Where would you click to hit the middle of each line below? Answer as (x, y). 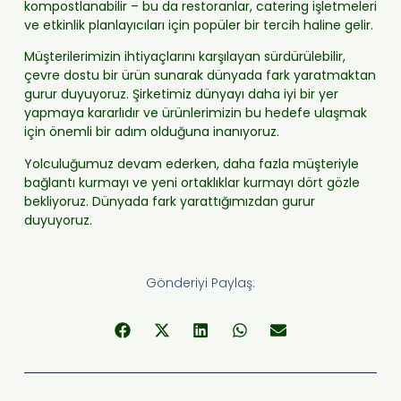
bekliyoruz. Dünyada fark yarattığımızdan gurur (169, 201)
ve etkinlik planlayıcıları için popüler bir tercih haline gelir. (198, 25)
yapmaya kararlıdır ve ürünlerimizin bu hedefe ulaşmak (195, 113)
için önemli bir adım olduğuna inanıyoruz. (151, 132)
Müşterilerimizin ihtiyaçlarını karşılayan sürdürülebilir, (184, 57)
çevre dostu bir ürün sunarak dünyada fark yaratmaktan (200, 76)
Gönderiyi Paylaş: (200, 282)
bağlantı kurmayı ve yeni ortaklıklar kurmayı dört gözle (192, 182)
